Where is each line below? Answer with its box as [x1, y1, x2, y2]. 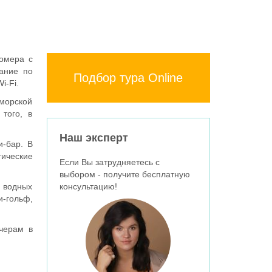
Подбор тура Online [73, 71, 183, 85]
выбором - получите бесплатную [59, 169, 190, 180]
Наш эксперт [59, 132, 128, 144]
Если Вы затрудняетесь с [59, 157, 160, 168]
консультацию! [59, 182, 117, 192]
